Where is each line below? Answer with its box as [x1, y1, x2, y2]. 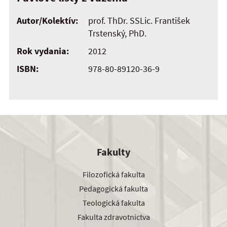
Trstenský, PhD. [88, 27, 146, 39]
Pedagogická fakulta [79, 183, 148, 194]
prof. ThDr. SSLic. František [88, 14, 190, 26]
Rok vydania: [17, 45, 69, 57]
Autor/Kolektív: [17, 14, 78, 26]
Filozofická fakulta [82, 169, 145, 179]
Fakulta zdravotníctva [77, 211, 150, 222]
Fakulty [97, 145, 130, 159]
